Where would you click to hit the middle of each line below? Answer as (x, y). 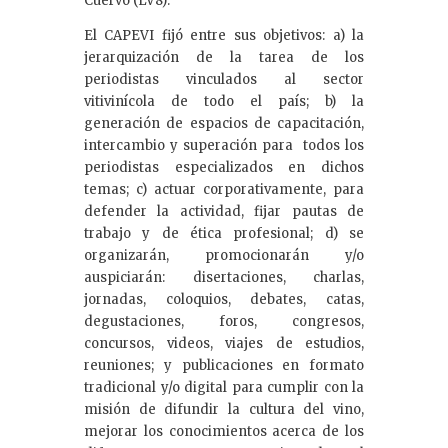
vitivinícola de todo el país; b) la (224, 101)
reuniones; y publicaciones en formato (224, 365)
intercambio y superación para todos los (224, 145)
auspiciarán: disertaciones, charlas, (224, 277)
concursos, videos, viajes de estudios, (224, 343)
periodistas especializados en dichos (224, 167)
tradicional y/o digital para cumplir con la (224, 387)
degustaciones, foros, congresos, (224, 321)
